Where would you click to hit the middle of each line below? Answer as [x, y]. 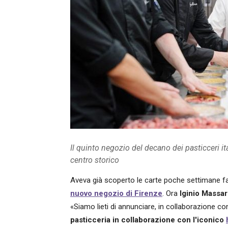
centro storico [95, 160]
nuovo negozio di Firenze [116, 193]
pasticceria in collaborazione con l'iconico [148, 220]
